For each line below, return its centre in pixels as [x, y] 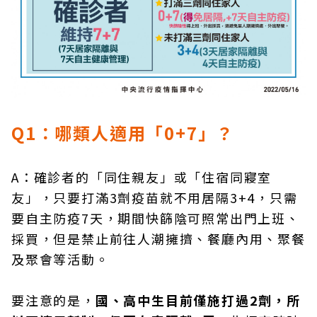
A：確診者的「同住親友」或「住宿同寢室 [142, 177]
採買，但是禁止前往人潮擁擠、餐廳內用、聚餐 [158, 239]
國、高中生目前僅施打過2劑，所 [198, 300]
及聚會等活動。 [60, 259]
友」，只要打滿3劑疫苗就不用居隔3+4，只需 [155, 198]
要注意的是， [53, 300]
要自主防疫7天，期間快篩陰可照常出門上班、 [156, 218]
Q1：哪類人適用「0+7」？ [123, 133]
